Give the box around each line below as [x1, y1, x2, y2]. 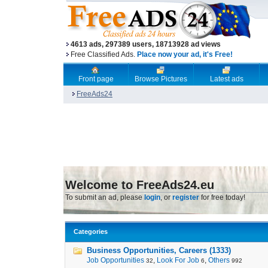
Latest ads [209, 75, 243, 83]
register [172, 193, 199, 202]
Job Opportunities [87, 256, 144, 264]
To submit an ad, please [65, 193, 144, 202]
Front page [78, 75, 114, 83]
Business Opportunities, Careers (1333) [87, 246, 231, 255]
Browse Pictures [135, 75, 187, 83]
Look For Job [157, 256, 199, 264]
